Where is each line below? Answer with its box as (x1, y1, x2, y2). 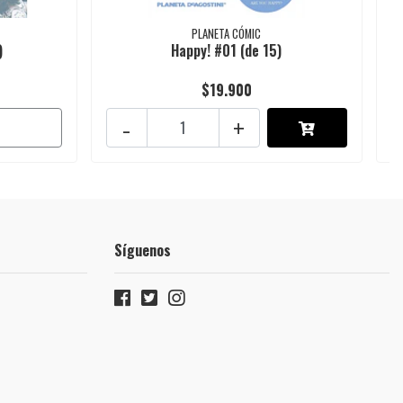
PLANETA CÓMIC (192, 25, 262, 43)
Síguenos (114, 239, 171, 262)
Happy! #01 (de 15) (171, 40, 282, 62)
